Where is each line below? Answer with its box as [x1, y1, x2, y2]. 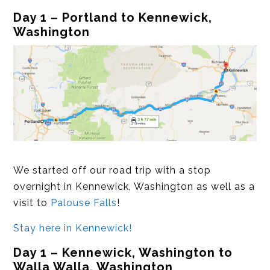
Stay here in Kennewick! [13, 222, 133, 234]
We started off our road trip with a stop [13, 164, 212, 176]
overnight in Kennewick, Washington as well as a [13, 180, 256, 192]
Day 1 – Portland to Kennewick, [13, 10, 213, 25]
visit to [13, 196, 51, 209]
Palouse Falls [51, 196, 118, 209]
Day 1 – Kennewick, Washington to [13, 245, 233, 260]
